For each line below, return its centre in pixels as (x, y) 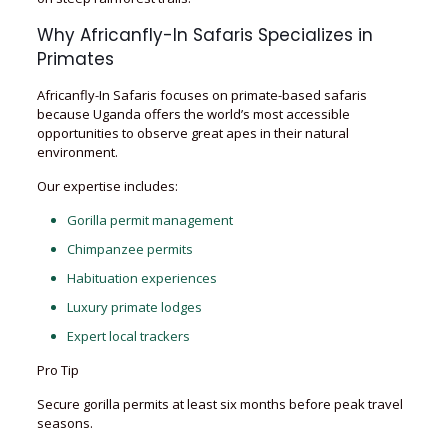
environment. (77, 152)
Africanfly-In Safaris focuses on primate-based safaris (201, 95)
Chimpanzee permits (129, 249)
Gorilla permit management (149, 220)
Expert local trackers (128, 336)
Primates (75, 59)
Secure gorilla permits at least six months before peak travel (219, 404)
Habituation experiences (141, 278)
